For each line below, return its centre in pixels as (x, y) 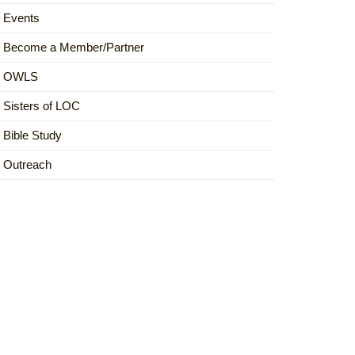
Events (21, 18)
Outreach (27, 164)
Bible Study (32, 135)
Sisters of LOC (42, 106)
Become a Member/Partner (74, 47)
